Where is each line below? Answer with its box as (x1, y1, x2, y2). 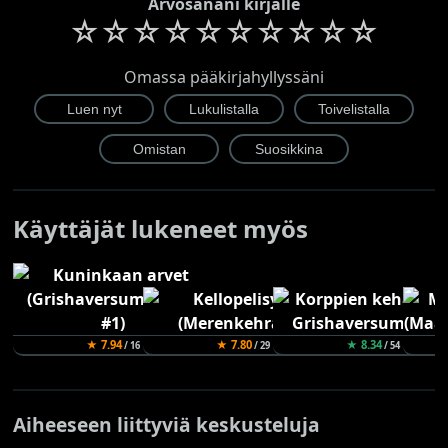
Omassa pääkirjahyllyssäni (124, 65, 324, 88)
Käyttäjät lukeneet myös (13, 211, 309, 245)
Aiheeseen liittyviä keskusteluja (13, 410, 321, 438)
